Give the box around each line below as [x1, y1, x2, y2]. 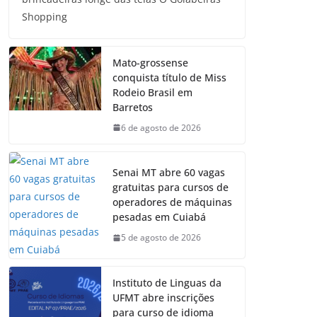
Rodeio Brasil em [113, 85, 192, 99]
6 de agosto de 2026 [121, 121, 201, 134]
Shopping [22, 9, 67, 23]
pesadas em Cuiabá [113, 210, 206, 224]
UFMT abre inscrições [113, 290, 214, 304]
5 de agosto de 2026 [121, 231, 201, 244]
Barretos [113, 100, 153, 114]
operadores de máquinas [113, 195, 232, 209]
